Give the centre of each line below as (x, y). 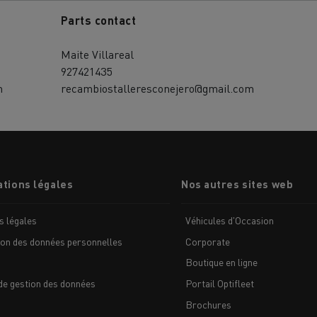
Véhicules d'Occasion (229, 220)
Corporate (207, 241)
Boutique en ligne (221, 262)
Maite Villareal (97, 54)
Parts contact (98, 21)
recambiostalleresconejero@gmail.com (157, 88)
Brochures (208, 304)
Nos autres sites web (237, 184)
